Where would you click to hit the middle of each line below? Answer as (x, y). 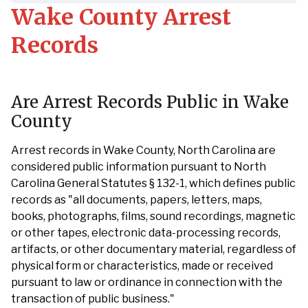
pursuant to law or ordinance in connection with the (147, 282)
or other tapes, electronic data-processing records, (146, 233)
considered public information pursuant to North (139, 167)
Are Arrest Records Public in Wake (150, 102)
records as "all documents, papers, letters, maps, (136, 200)
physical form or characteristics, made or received (142, 266)
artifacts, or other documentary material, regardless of (154, 249)
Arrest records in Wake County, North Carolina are (143, 150)
